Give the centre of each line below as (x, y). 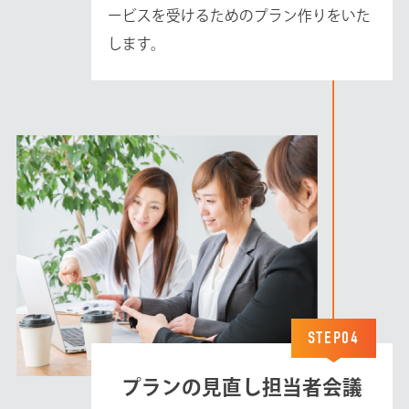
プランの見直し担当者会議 (242, 387)
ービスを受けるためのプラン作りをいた (240, 16)
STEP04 (334, 338)
